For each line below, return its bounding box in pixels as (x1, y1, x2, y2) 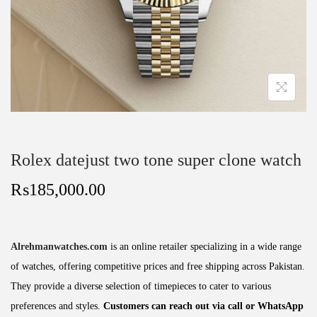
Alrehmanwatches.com (11, 241, 108, 252)
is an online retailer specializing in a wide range (108, 241, 301, 252)
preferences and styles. (11, 301, 103, 311)
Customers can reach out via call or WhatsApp (103, 301, 304, 311)
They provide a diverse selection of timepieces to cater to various (11, 281, 271, 292)
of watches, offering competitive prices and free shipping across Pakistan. (11, 261, 305, 272)
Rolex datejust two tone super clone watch (11, 151, 301, 169)
